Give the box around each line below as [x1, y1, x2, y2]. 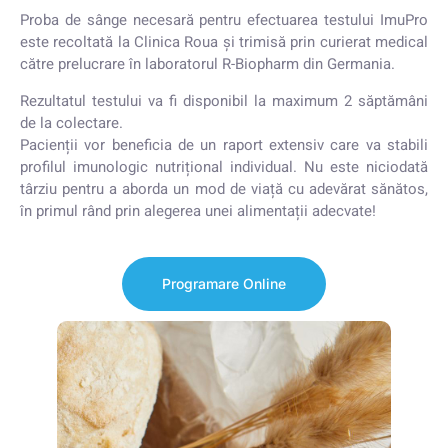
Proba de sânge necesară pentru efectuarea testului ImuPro [20, 9, 428, 31]
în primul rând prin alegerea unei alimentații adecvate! [20, 200, 376, 222]
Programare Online [162, 275, 286, 292]
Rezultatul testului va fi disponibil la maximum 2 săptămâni [20, 90, 428, 112]
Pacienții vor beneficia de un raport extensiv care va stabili [20, 134, 428, 156]
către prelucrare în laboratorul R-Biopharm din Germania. [20, 53, 395, 75]
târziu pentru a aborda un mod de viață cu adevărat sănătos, [20, 178, 428, 200]
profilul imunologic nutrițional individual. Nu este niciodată [20, 156, 428, 178]
